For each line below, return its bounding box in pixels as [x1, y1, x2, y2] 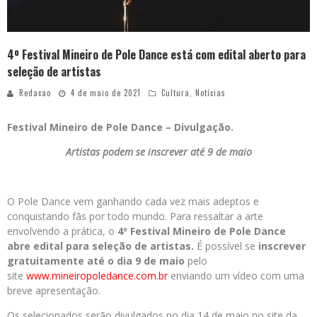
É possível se [194, 239, 258, 253]
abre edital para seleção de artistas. [7, 239, 194, 253]
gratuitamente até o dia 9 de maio [7, 254, 185, 268]
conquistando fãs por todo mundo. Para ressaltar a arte [7, 209, 263, 224]
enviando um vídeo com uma [168, 269, 304, 283]
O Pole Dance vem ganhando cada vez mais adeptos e [7, 195, 259, 209]
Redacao [19, 87, 51, 99]
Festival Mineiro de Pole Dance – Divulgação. [7, 120, 234, 134]
